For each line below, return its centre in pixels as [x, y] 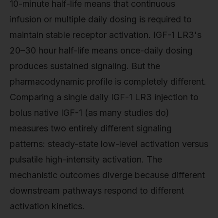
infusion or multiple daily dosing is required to [101, 19]
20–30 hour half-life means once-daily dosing [101, 50]
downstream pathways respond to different [97, 190]
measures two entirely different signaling [91, 128]
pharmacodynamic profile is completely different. [108, 81]
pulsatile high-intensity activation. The [86, 159]
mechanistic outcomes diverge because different [107, 175]
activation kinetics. [47, 206]
